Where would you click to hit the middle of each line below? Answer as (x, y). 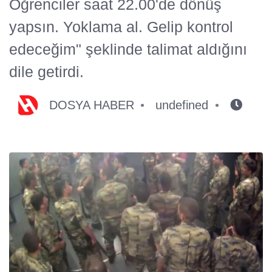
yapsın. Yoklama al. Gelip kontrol (121, 26)
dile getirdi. (46, 71)
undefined (182, 105)
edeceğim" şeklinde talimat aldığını (128, 49)
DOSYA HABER (92, 105)
